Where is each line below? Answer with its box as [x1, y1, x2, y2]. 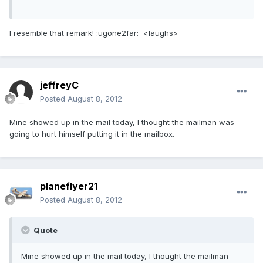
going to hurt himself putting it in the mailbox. [9, 129, 174, 139]
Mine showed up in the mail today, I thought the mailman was [9, 117, 234, 127]
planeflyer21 [40, 180, 97, 193]
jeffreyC [40, 79, 79, 92]
